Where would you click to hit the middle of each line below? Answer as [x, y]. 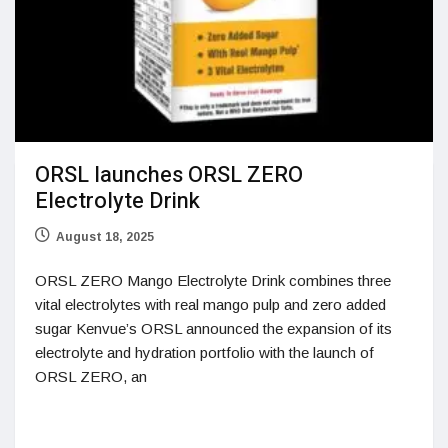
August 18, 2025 [105, 237]
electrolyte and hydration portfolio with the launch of [204, 353]
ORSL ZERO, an [91, 377]
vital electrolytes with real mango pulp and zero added [210, 305]
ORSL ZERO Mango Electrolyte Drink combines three [213, 281]
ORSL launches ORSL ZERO [169, 175]
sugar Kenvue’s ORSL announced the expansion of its [213, 329]
